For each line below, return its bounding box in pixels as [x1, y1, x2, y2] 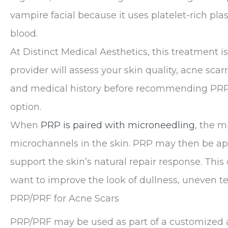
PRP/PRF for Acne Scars [10, 192, 119, 204]
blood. [10, 27, 38, 39]
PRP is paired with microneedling [41, 119, 195, 131]
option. [10, 101, 41, 112]
